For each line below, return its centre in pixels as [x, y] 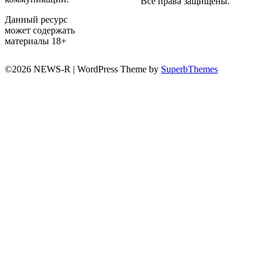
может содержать [40, 30]
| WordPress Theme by [117, 69]
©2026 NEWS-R [39, 69]
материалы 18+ [36, 41]
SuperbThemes [189, 69]
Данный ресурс [36, 19]
